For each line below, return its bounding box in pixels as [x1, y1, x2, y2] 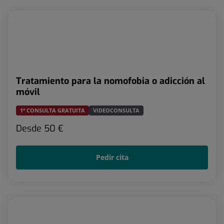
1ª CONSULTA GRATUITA [20, 106, 85, 114]
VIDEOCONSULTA [93, 106, 139, 114]
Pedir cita [95, 152, 128, 162]
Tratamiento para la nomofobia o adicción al [16, 74, 205, 87]
